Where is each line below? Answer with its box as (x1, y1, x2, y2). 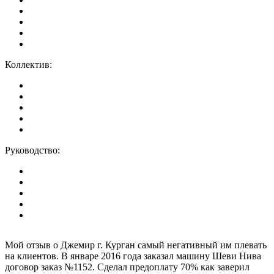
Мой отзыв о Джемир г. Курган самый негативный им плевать (5, 239, 267, 250)
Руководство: (5, 144, 60, 155)
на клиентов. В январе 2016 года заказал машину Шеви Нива (5, 250, 261, 261)
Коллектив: (5, 59, 52, 70)
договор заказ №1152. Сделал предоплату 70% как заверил (5, 261, 250, 272)
